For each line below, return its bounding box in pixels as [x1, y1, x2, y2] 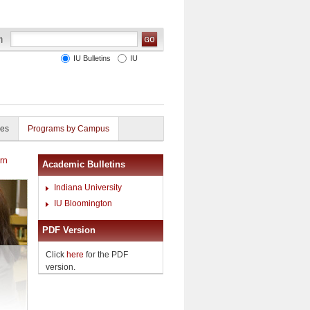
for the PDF [84, 249, 128, 259]
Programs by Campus [28, 124, 109, 134]
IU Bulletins [69, 54, 111, 62]
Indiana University [54, 183, 122, 192]
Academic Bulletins [42, 159, 125, 170]
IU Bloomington [54, 199, 112, 208]
